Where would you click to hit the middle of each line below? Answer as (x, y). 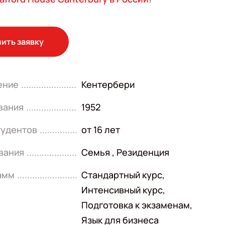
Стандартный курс (122, 175)
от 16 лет (101, 130)
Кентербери (108, 84)
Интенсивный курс (122, 190)
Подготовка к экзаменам (136, 205)
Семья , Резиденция (126, 152)
